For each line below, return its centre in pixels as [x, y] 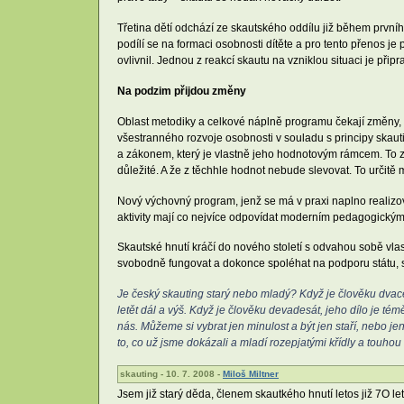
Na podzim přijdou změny [182, 92]
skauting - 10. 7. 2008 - [171, 374]
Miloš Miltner [251, 374]
